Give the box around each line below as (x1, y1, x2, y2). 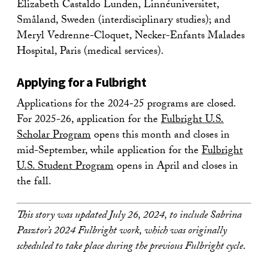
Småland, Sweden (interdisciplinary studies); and (17, 11, 230, 31)
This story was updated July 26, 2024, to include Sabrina (17, 206, 242, 226)
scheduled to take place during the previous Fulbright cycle (17, 237, 243, 257)
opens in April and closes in (114, 157, 238, 176)
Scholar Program (17, 126, 91, 145)
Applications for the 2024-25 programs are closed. (17, 95, 236, 114)
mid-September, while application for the (17, 142, 202, 161)
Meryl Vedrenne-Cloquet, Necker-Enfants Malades (17, 27, 245, 46)
